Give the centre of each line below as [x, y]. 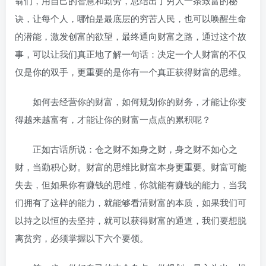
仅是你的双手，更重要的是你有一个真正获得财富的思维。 [131, 72]
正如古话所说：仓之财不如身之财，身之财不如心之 [126, 149]
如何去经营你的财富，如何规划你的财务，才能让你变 [131, 101]
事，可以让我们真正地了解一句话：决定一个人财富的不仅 [131, 54]
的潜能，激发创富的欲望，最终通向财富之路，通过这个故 [131, 36]
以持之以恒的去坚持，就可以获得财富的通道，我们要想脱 [131, 220]
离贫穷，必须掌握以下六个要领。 [82, 238]
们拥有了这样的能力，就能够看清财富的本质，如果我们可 [131, 202]
